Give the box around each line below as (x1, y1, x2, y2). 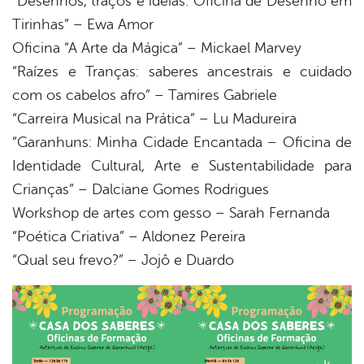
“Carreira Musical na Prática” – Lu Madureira (12, 110, 297, 128)
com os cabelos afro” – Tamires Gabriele (12, 87, 277, 104)
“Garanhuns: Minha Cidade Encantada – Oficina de (12, 134, 352, 151)
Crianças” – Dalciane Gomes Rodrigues (12, 181, 269, 198)
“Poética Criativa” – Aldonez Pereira (12, 228, 245, 245)
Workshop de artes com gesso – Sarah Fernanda (12, 205, 330, 222)
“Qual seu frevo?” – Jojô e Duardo (12, 252, 234, 269)
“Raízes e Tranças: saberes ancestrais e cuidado (12, 63, 352, 80)
